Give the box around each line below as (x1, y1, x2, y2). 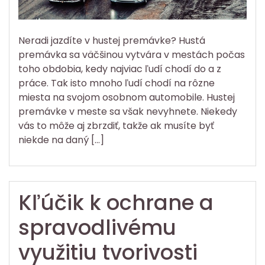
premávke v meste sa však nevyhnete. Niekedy (18, 104, 237, 118)
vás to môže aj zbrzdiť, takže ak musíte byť (18, 118, 214, 132)
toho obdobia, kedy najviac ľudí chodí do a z (18, 62, 221, 76)
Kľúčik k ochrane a (18, 188, 214, 217)
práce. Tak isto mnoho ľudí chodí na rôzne (18, 76, 215, 90)
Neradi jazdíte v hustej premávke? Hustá (18, 33, 205, 47)
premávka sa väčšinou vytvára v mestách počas (18, 47, 245, 62)
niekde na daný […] (18, 132, 104, 147)
